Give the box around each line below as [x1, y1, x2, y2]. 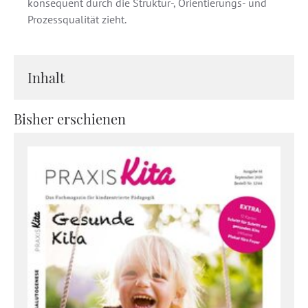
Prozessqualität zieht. [27, 12, 126, 26]
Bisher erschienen [14, 109, 126, 128]
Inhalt [27, 68, 65, 87]
